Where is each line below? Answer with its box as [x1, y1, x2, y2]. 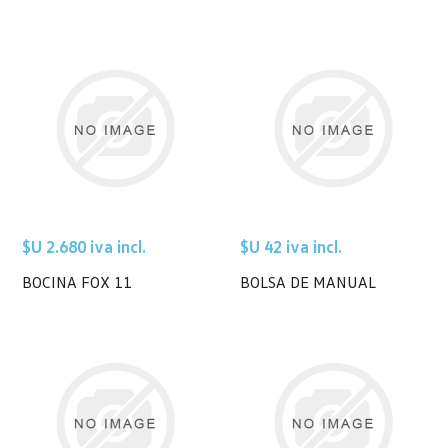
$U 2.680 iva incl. [22, 236, 147, 258]
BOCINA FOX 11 [22, 272, 133, 293]
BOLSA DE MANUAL [240, 272, 376, 293]
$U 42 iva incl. [240, 236, 342, 258]
